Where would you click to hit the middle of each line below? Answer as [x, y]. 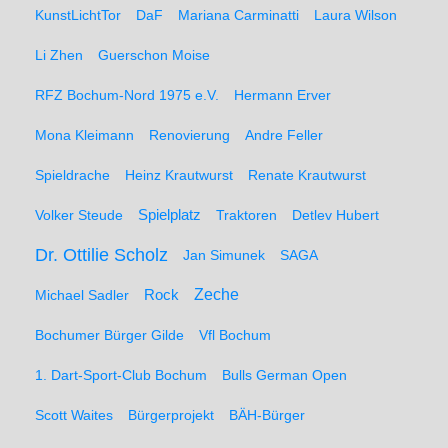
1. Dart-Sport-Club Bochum [121, 375]
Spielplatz [169, 214]
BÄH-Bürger [267, 415]
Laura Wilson [355, 15]
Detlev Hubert [335, 215]
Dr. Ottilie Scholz [101, 255]
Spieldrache [72, 175]
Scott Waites [74, 415]
